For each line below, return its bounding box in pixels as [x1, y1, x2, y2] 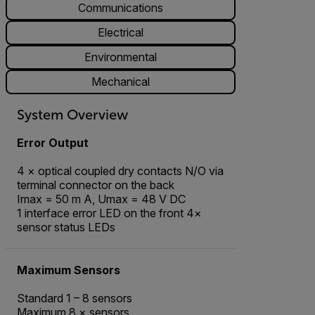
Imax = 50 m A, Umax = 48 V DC [17, 191, 186, 206]
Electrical [98, 25, 143, 40]
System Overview [17, 106, 128, 122]
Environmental [84, 50, 157, 65]
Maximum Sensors [17, 262, 120, 277]
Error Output [17, 135, 89, 150]
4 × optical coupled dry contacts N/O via [17, 163, 224, 178]
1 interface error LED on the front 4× [17, 205, 202, 220]
